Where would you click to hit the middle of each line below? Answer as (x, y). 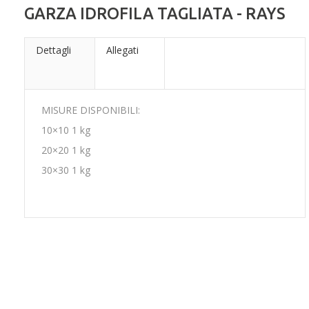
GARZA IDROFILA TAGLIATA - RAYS (155, 13)
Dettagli (53, 50)
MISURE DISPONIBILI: (91, 110)
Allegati (122, 50)
